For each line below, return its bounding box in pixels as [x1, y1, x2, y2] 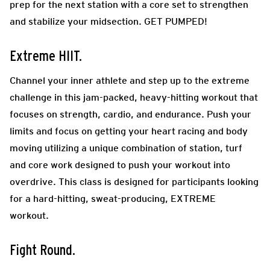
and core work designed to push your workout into [10, 159, 230, 171]
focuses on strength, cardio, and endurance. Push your [10, 108, 251, 120]
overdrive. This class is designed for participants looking [10, 175, 259, 187]
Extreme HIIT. [10, 49, 82, 64]
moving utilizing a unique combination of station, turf [10, 142, 242, 154]
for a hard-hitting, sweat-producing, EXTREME [10, 192, 216, 204]
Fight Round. [10, 243, 75, 258]
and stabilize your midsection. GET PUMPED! [10, 15, 207, 27]
